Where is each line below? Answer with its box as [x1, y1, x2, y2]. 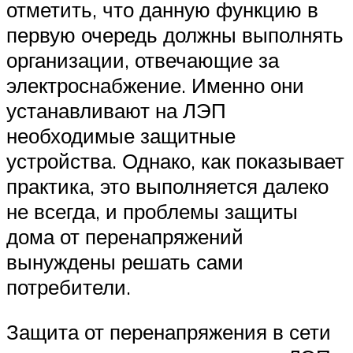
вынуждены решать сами [6, 248, 243, 274]
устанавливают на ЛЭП [6, 97, 226, 123]
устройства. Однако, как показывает [6, 147, 344, 173]
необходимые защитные [6, 122, 236, 148]
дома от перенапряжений [6, 223, 243, 249]
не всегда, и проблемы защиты [6, 198, 298, 224]
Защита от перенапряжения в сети [6, 319, 331, 345]
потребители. [6, 273, 131, 299]
